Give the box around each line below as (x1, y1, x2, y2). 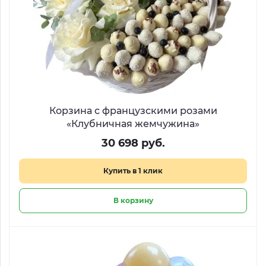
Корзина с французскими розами (49, 105, 217, 116)
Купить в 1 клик (103, 166, 163, 175)
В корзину (113, 196, 153, 205)
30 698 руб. (101, 137, 165, 150)
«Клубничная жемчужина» (66, 118, 199, 129)
